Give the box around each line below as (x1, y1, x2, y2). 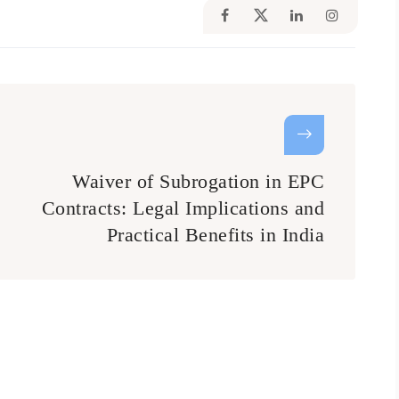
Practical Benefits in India (106, 223, 324, 246)
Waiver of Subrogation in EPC (72, 169, 324, 192)
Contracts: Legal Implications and (41, 196, 324, 219)
